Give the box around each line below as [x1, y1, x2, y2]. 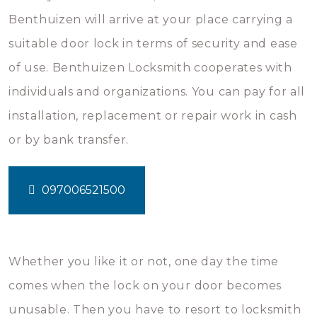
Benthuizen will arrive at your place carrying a [8, 13, 293, 26]
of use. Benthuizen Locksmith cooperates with [8, 61, 292, 74]
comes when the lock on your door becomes [8, 279, 282, 292]
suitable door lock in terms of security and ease [8, 37, 298, 50]
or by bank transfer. [8, 133, 129, 146]
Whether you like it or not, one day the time [8, 255, 279, 268]
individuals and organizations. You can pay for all [8, 85, 306, 98]
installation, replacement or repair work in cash [8, 109, 297, 122]
